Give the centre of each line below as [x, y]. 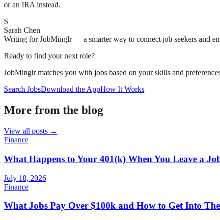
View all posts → [31, 131]
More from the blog [54, 110]
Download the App [70, 89]
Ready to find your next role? [49, 56]
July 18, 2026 [25, 178]
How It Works [122, 89]
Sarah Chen [22, 30]
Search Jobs [22, 89]
